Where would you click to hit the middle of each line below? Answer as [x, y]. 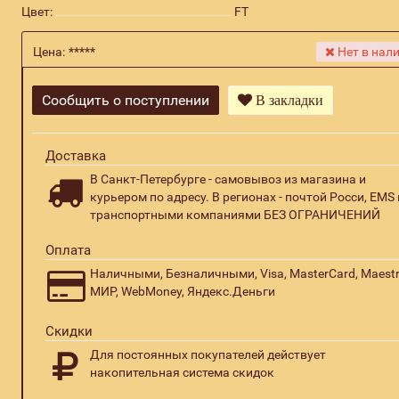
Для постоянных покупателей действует [208, 354]
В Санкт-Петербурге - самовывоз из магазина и [228, 179]
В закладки [287, 100]
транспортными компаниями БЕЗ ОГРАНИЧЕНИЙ [235, 215]
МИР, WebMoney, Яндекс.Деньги [182, 291]
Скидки [69, 331]
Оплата [68, 250]
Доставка [75, 156]
